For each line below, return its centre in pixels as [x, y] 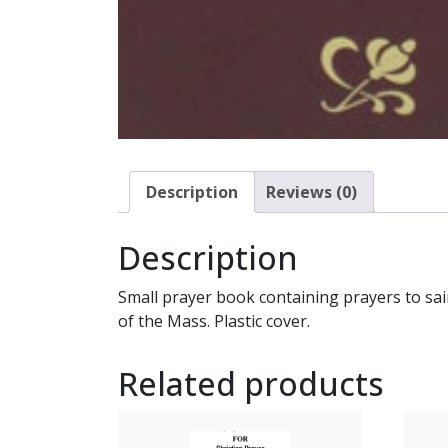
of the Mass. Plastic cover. [214, 320]
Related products [251, 383]
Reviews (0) [311, 192]
